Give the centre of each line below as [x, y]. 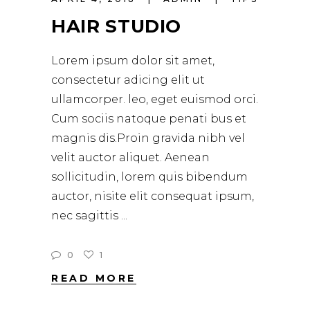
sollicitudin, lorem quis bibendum [149, 176]
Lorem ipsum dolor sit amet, [133, 60]
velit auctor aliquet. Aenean [130, 157]
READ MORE [94, 279]
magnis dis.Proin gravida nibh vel [148, 138]
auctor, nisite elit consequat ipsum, [153, 196]
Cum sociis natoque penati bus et [149, 118]
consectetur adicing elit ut [128, 80]
